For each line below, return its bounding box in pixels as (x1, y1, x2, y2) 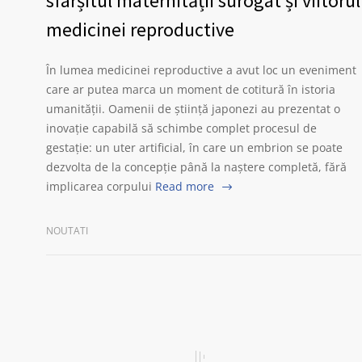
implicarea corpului (46, 179, 152, 194)
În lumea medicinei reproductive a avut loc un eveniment (46, 62, 356, 78)
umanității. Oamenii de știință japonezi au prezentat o (46, 101, 340, 116)
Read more (155, 179, 214, 194)
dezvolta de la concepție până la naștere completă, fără (46, 159, 347, 175)
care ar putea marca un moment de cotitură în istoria (46, 82, 335, 97)
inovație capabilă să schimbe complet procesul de (46, 120, 317, 136)
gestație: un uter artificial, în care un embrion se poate (46, 140, 343, 155)
